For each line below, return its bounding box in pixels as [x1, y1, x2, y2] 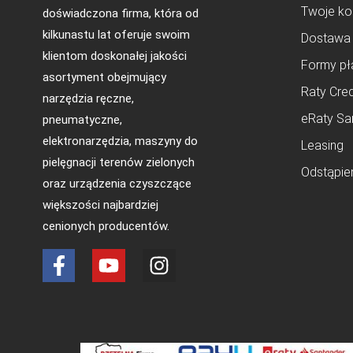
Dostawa [300, 31, 351, 46]
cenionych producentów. [42, 219, 173, 234]
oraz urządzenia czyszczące [42, 176, 191, 191]
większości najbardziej [42, 198, 158, 213]
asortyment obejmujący [42, 70, 166, 85]
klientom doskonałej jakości [42, 49, 187, 64]
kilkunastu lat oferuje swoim [42, 28, 190, 43]
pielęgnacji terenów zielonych [42, 155, 195, 170]
